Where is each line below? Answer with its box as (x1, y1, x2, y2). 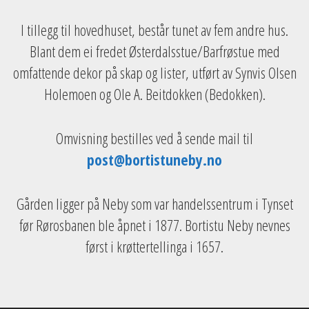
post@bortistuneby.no (87, 148, 222, 170)
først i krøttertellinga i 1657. (86, 235, 223, 257)
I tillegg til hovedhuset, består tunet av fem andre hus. (21, 19, 288, 40)
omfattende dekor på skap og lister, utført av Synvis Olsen (12, 61, 297, 83)
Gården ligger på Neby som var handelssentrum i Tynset (16, 192, 293, 214)
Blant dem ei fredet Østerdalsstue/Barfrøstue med (29, 40, 280, 61)
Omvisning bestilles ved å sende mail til (56, 127, 253, 148)
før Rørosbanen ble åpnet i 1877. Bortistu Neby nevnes (19, 214, 290, 235)
